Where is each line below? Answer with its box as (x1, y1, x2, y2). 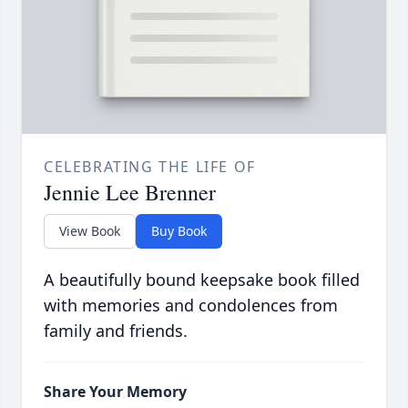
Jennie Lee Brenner (44, 178, 216, 208)
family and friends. (44, 320, 188, 342)
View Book (59, 222, 120, 240)
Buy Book (151, 222, 207, 240)
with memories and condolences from (44, 294, 338, 317)
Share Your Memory (44, 382, 187, 403)
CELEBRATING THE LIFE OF (44, 157, 256, 178)
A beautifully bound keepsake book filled (44, 269, 360, 291)
